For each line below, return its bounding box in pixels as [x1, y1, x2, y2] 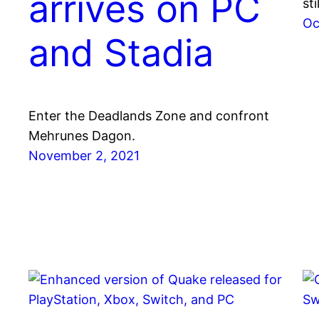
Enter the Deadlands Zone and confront [28, 108, 269, 124]
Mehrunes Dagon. [28, 128, 135, 144]
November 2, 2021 [28, 148, 140, 164]
